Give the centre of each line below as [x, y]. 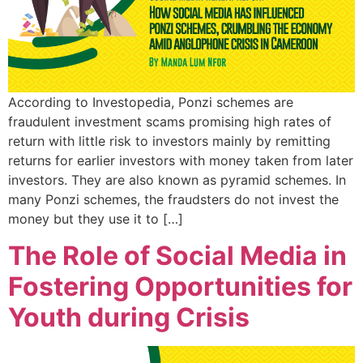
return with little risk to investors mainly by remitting [169, 141]
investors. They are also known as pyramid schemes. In [177, 180]
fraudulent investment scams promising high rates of [170, 122]
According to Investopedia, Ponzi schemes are [151, 102]
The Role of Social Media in [177, 255]
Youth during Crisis [129, 317]
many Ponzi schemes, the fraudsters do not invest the [173, 200]
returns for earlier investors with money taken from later [181, 161]
